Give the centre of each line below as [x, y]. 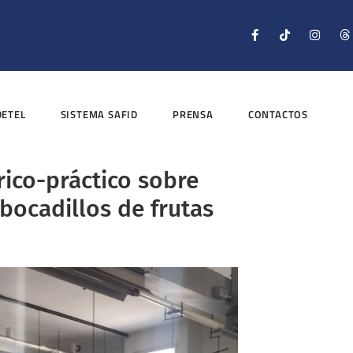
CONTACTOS [278, 115]
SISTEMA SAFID [99, 115]
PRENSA [193, 115]
